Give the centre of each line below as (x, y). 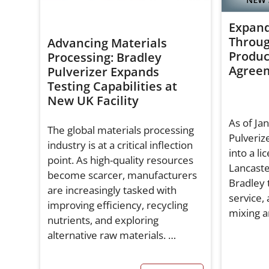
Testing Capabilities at (113, 86)
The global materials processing (121, 130)
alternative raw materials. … (112, 235)
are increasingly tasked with (112, 190)
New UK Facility (93, 100)
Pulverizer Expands (104, 71)
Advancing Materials (107, 43)
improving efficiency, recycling (118, 205)
